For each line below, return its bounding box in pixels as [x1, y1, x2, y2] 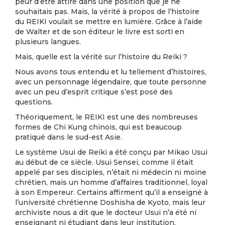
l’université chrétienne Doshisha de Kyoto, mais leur [15, 198, 205, 207]
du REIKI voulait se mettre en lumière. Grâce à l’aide [15, 17, 202, 26]
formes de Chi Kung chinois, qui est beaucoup [15, 123, 182, 132]
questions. [15, 97, 53, 106]
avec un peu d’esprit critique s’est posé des [15, 87, 173, 96]
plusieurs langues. [15, 37, 81, 46]
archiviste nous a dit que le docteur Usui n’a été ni [15, 208, 196, 217]
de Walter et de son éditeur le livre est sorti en [15, 27, 184, 36]
